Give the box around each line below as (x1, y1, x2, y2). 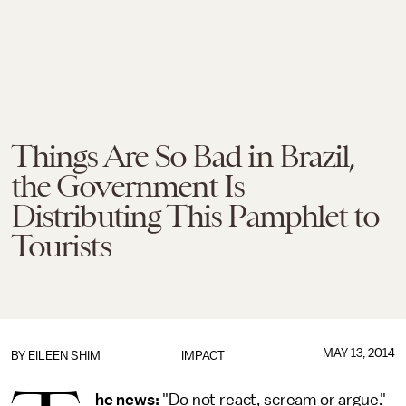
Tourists (11, 227, 111, 264)
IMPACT (180, 349, 225, 362)
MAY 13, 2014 (322, 346, 395, 360)
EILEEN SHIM (28, 349, 101, 362)
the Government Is (11, 168, 245, 204)
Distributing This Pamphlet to (11, 198, 380, 234)
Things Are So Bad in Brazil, (11, 138, 355, 174)
